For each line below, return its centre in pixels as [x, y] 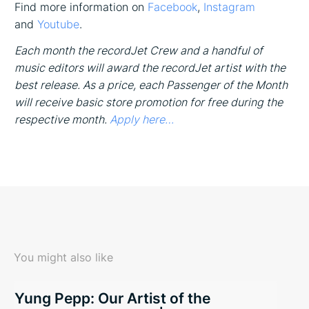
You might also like [63, 257]
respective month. [62, 120]
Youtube [59, 24]
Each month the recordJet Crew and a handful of [139, 51]
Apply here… [142, 120]
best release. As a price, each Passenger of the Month [151, 85]
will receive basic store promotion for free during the [149, 102]
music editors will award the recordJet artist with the [150, 68]
